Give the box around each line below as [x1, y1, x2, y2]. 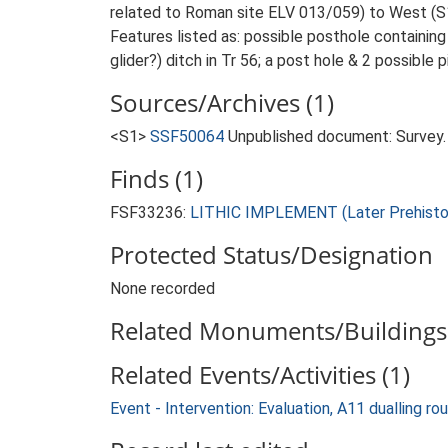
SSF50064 [150, 127, 224, 146]
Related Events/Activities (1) [110, 358, 410, 391]
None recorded [110, 279, 215, 298]
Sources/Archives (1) [110, 86, 334, 119]
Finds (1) [110, 162, 203, 195]
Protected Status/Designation [110, 238, 433, 271]
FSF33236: [110, 203, 190, 222]
